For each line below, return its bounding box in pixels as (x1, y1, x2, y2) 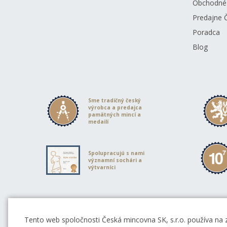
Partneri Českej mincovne (36, 202, 141, 213)
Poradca (192, 27, 220, 37)
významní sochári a (88, 156, 142, 164)
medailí (88, 118, 109, 125)
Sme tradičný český (88, 96, 141, 104)
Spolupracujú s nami (88, 149, 145, 157)
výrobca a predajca (88, 103, 142, 111)
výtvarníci (88, 163, 116, 171)
